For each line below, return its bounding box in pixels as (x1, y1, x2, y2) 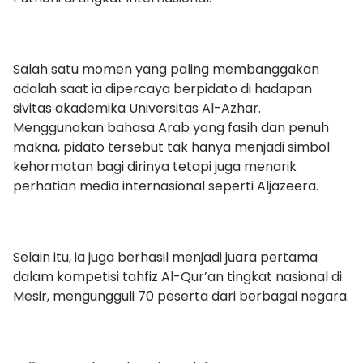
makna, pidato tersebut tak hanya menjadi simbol (13, 137, 330, 156)
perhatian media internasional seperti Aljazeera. (13, 176, 318, 195)
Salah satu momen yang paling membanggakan (13, 59, 319, 79)
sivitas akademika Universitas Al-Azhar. (13, 98, 261, 117)
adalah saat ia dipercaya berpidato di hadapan (13, 79, 312, 98)
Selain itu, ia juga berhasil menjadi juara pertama (13, 247, 318, 267)
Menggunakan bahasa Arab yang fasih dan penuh (13, 117, 329, 137)
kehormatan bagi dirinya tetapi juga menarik (13, 156, 297, 176)
